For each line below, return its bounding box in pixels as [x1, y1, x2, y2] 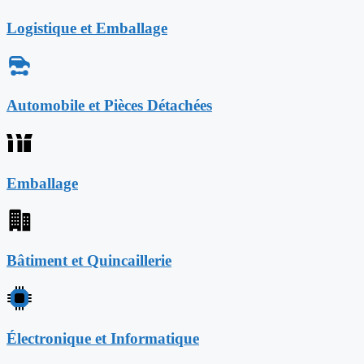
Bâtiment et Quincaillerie [6, 252, 171, 270]
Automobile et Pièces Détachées [6, 97, 212, 115]
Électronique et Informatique [6, 329, 199, 347]
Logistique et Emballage [6, 19, 167, 37]
